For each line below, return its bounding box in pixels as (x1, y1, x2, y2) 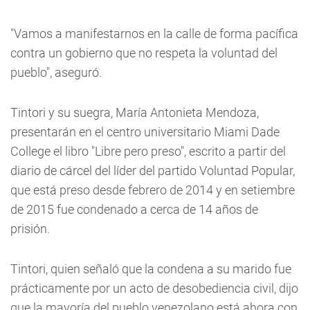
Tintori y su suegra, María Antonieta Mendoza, (10, 105, 259, 120)
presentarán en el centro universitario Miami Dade (10, 125, 280, 139)
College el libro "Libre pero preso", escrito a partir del (10, 144, 286, 158)
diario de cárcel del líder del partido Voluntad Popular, (10, 163, 295, 178)
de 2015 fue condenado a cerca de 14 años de (10, 202, 258, 217)
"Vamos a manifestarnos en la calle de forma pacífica (10, 26, 298, 41)
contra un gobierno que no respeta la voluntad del (10, 46, 277, 60)
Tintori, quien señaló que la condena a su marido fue (10, 262, 291, 276)
